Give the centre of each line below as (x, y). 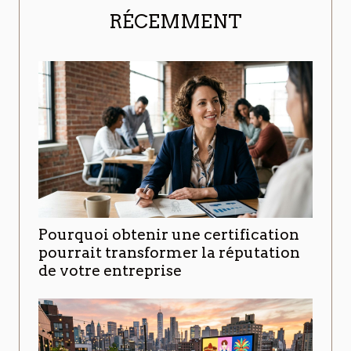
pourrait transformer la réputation (169, 252)
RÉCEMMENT (175, 21)
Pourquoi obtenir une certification (169, 234)
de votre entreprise (110, 270)
